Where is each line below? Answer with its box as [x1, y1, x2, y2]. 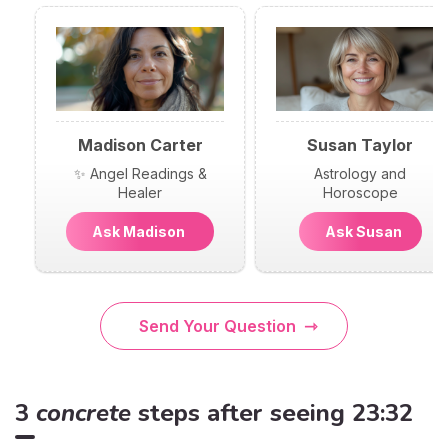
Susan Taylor [307, 134, 413, 155]
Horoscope [322, 183, 398, 201]
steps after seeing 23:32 [131, 396, 413, 429]
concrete [36, 396, 131, 429]
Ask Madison [86, 222, 194, 240]
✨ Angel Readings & [73, 164, 207, 182]
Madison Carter [77, 134, 203, 155]
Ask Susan [318, 222, 402, 240]
